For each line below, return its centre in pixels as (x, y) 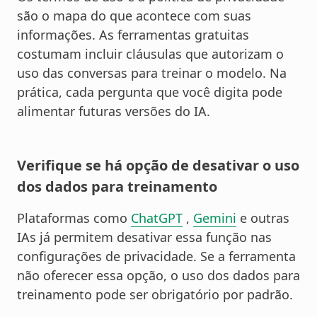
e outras (263, 218)
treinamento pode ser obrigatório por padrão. (155, 295)
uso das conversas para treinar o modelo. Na (152, 73)
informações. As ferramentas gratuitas (133, 35)
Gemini (215, 218)
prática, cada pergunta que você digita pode (150, 92)
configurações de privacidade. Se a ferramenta (156, 257)
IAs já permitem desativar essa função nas (144, 237)
